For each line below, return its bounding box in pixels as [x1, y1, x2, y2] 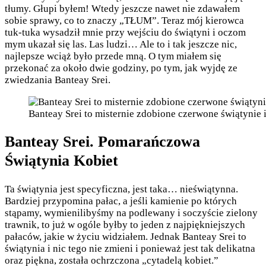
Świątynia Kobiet [5, 152, 118, 170]
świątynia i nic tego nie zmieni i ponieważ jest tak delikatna [5, 242, 255, 254]
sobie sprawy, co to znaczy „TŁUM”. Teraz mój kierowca [5, 14, 244, 26]
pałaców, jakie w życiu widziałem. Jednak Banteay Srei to [5, 230, 246, 242]
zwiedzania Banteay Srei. [5, 74, 110, 85]
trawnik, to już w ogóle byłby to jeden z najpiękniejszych [5, 218, 245, 230]
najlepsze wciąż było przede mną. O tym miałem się [5, 50, 221, 62]
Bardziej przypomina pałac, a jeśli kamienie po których [5, 195, 237, 207]
